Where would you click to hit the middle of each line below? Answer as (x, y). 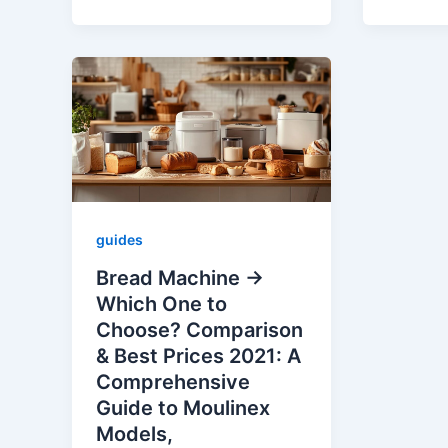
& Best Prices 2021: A (198, 355)
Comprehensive (173, 381)
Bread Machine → (180, 277)
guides (119, 240)
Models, (134, 433)
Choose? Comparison (199, 329)
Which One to (161, 303)
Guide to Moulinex (183, 407)
